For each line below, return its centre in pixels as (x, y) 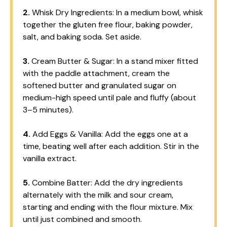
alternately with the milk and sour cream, (98, 195)
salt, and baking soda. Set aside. (82, 36)
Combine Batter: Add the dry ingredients (106, 182)
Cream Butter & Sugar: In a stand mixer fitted (114, 61)
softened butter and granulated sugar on (100, 85)
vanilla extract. (50, 158)
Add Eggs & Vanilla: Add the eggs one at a (109, 134)
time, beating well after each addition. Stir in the (111, 146)
